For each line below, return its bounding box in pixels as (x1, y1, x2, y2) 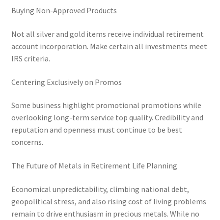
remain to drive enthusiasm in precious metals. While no (11, 208, 199, 219)
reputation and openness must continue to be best (11, 125, 182, 135)
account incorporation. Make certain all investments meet (11, 41, 207, 52)
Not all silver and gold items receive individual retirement (11, 29, 204, 39)
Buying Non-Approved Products (11, 5, 117, 16)
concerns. (11, 137, 43, 147)
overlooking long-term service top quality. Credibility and (11, 112, 203, 123)
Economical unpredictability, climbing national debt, (11, 184, 189, 194)
